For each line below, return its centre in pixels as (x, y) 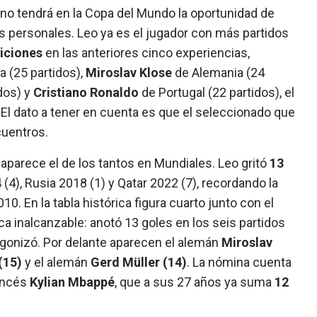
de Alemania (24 (219, 72)
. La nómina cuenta (240, 262)
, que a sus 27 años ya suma (195, 282)
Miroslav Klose (129, 72)
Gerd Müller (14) (139, 262)
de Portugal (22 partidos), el (217, 92)
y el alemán (57, 262)
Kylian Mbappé (73, 282)
